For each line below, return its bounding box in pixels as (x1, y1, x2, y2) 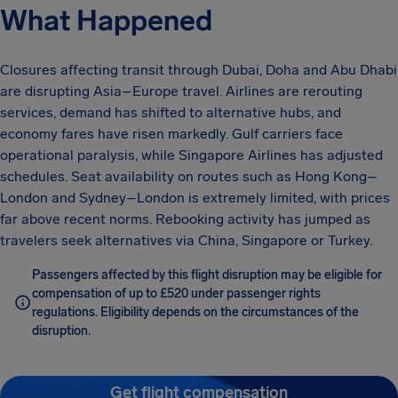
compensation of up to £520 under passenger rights (32, 286, 321, 301)
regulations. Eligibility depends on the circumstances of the (32, 305, 359, 320)
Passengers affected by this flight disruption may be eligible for (32, 267, 382, 283)
